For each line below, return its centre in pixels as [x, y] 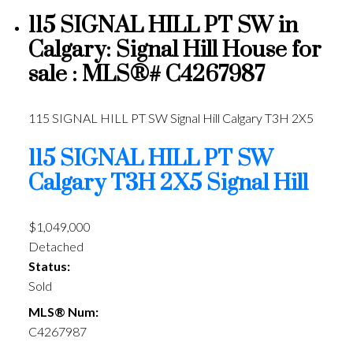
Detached [56, 247]
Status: [49, 266]
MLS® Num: [63, 312]
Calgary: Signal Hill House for [175, 50]
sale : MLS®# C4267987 [146, 74]
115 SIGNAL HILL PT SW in [163, 26]
